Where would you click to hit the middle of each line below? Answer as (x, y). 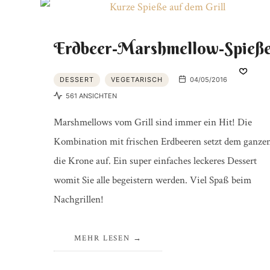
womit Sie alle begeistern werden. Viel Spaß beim (152, 181)
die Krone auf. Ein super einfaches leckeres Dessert (155, 161)
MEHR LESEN (102, 239)
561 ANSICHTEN (90, 96)
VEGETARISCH (137, 79)
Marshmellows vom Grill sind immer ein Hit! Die (152, 123)
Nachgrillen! (78, 200)
